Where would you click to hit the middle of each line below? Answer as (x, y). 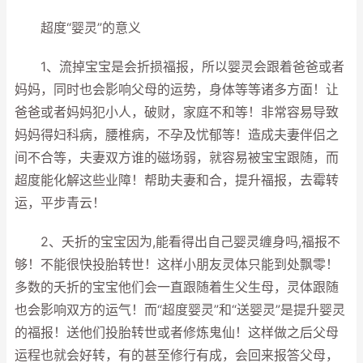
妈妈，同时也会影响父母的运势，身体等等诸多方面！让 (177, 90)
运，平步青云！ (60, 203)
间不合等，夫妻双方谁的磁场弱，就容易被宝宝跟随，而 (177, 158)
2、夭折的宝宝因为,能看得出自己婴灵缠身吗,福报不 (177, 242)
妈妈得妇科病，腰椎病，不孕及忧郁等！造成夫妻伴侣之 (177, 135)
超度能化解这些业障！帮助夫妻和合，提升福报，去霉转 (177, 180)
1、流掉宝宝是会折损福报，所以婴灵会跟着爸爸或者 (179, 67)
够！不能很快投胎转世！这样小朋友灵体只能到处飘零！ (177, 265)
